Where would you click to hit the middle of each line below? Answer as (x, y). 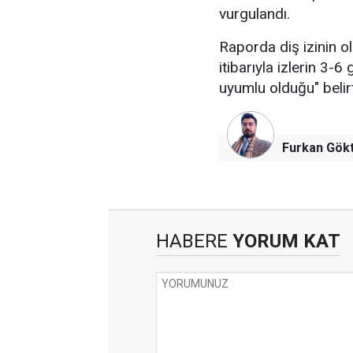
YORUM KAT (284, 241)
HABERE (192, 241)
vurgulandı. (255, 14)
